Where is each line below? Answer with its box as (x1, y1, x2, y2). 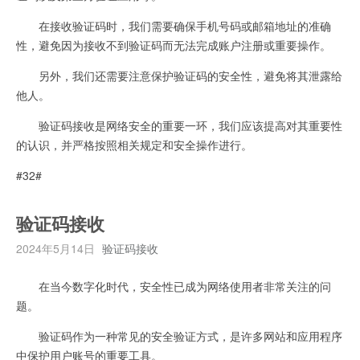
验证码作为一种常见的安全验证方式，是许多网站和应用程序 (16, 327, 342, 344)
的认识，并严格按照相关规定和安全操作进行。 (16, 136, 252, 153)
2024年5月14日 (16, 239, 95, 256)
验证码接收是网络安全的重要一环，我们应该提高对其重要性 (16, 117, 342, 133)
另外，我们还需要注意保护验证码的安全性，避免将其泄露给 (16, 67, 342, 84)
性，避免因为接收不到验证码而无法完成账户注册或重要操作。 (16, 36, 331, 53)
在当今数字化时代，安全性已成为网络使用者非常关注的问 (16, 277, 331, 294)
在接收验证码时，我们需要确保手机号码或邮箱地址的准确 (16, 17, 331, 34)
